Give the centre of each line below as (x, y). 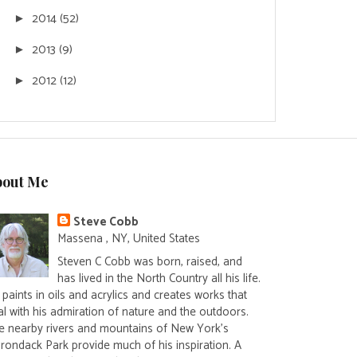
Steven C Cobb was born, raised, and (150, 261)
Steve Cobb (106, 222)
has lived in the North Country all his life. (159, 278)
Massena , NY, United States (129, 239)
